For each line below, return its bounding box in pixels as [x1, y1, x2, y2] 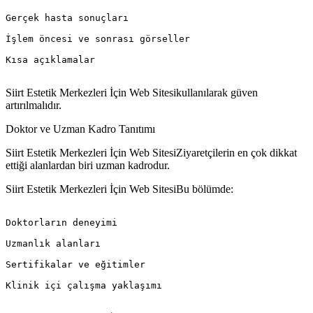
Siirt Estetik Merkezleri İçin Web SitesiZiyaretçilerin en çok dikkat [6, 146, 297, 159]
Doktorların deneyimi [6, 217, 117, 228]
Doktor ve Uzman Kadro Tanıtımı [6, 122, 155, 135]
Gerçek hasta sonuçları [6, 12, 129, 23]
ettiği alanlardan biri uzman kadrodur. [6, 159, 170, 171]
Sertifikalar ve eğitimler [6, 259, 145, 270]
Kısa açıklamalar [6, 54, 95, 65]
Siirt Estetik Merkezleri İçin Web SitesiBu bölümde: [6, 182, 233, 195]
